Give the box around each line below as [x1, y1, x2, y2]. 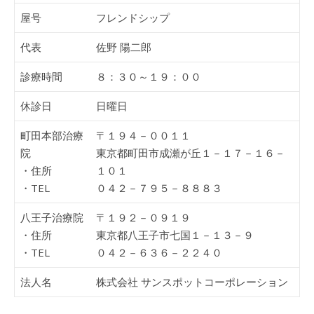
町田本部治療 [20, 128, 83, 142]
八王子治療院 [20, 210, 83, 224]
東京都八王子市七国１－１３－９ [96, 228, 254, 242]
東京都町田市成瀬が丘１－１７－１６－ [96, 146, 285, 160]
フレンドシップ [96, 11, 170, 25]
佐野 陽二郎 [96, 40, 151, 54]
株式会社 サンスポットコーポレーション [96, 275, 288, 289]
